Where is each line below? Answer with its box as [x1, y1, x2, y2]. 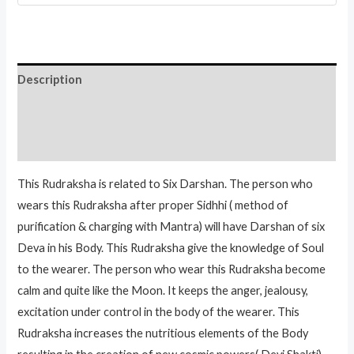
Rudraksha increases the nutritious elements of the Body [17, 326, 309, 340]
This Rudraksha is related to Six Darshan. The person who [17, 176, 314, 190]
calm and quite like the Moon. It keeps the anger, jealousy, [17, 283, 309, 297]
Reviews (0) [17, 137, 81, 152]
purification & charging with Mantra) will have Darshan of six [17, 219, 326, 233]
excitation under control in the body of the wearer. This [17, 304, 300, 318]
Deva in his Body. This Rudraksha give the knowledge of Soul [17, 240, 325, 254]
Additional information [17, 105, 145, 119]
